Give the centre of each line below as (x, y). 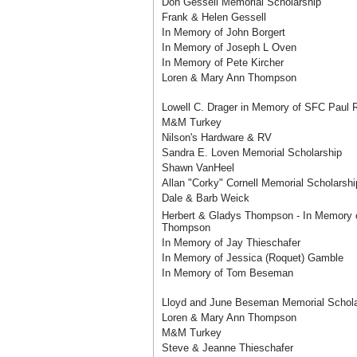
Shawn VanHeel (198, 168)
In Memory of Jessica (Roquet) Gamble (253, 258)
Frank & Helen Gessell (214, 17)
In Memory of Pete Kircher (223, 63)
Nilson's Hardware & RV (217, 137)
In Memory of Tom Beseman (228, 273)
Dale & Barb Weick (206, 198)
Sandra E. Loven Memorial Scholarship (252, 153)
